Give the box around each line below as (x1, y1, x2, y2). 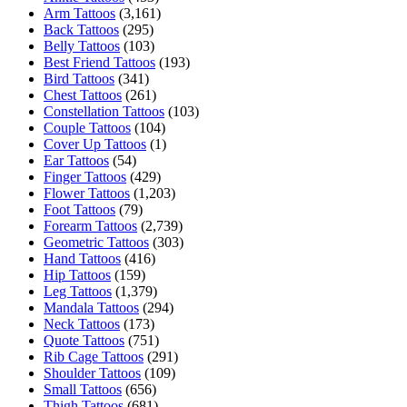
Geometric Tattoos (44, 234, 149, 251)
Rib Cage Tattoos (44, 349, 144, 365)
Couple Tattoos (44, 120, 131, 136)
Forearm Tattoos (44, 218, 137, 234)
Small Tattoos (44, 382, 122, 398)
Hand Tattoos (44, 251, 121, 267)
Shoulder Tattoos (44, 365, 141, 382)
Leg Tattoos (44, 283, 112, 300)
